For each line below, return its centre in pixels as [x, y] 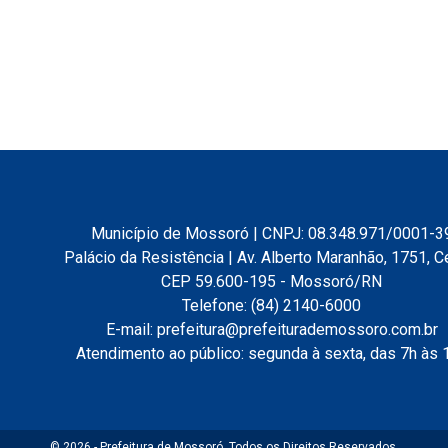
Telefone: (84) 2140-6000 [271, 305]
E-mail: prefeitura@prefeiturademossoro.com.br [271, 329]
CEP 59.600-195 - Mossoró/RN [271, 281]
